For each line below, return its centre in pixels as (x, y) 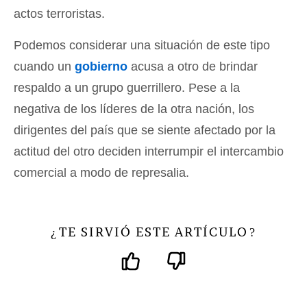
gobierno (101, 66)
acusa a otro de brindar (193, 66)
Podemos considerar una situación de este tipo (142, 45)
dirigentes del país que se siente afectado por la (145, 130)
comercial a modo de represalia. (101, 172)
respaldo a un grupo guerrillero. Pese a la (127, 87)
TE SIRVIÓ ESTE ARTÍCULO (153, 232)
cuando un (44, 66)
